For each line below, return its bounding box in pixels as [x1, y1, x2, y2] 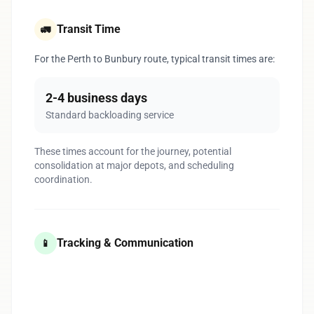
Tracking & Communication [57, 236, 193, 250]
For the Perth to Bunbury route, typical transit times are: [34, 53, 275, 64]
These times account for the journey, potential [34, 146, 231, 157]
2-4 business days [46, 90, 147, 105]
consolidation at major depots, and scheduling [34, 160, 234, 171]
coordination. [34, 174, 93, 185]
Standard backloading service [46, 109, 174, 121]
